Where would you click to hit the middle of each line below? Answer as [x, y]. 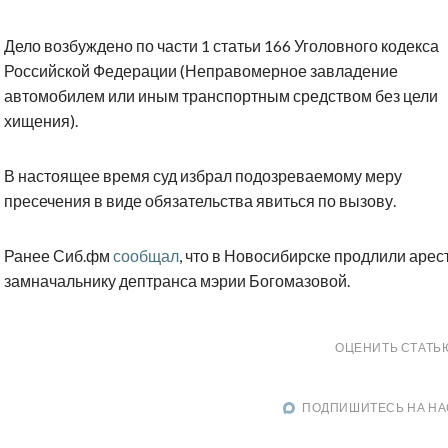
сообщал [146, 256]
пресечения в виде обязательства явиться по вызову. [200, 201]
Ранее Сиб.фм [58, 256]
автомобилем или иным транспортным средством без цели [221, 96]
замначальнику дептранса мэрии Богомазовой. [177, 281]
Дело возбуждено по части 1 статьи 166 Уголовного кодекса [221, 46]
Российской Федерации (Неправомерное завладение [201, 71]
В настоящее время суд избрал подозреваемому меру [203, 176]
